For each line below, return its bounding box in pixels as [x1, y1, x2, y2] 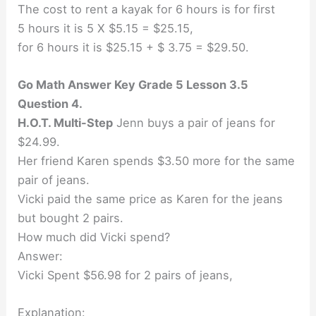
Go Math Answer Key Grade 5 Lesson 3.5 [18, 78, 249, 92]
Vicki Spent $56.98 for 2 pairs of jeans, [18, 268, 233, 283]
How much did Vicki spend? [18, 230, 171, 245]
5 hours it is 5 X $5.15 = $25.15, [18, 20, 194, 35]
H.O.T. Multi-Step [18, 116, 114, 130]
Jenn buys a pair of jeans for [113, 116, 276, 130]
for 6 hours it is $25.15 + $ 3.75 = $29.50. [18, 39, 250, 54]
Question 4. [18, 97, 83, 111]
